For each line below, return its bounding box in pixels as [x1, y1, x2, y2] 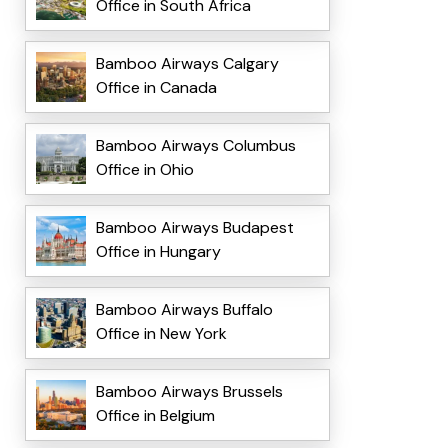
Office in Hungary [95, 241, 221, 263]
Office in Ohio [95, 159, 194, 181]
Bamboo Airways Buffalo [95, 299, 273, 321]
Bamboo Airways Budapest [95, 217, 294, 239]
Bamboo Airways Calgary [95, 53, 279, 75]
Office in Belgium [95, 405, 215, 427]
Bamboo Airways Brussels [95, 381, 283, 403]
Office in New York [95, 323, 227, 345]
